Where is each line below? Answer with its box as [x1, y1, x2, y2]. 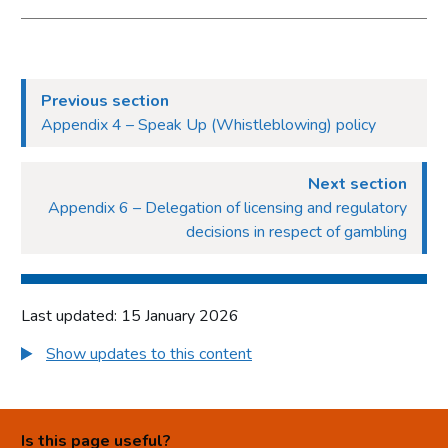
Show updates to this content [46, 343, 252, 365]
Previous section [41, 90, 169, 112]
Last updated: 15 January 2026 [21, 305, 239, 327]
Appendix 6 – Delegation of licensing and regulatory [48, 197, 407, 219]
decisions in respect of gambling [186, 221, 407, 243]
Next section [308, 173, 407, 195]
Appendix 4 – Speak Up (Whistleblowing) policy [41, 114, 376, 136]
